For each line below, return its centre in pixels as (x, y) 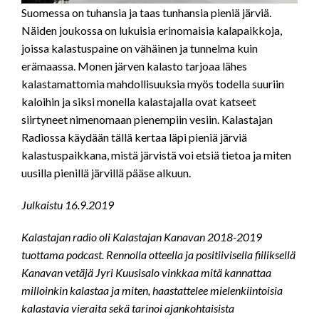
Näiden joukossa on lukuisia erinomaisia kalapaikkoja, (152, 31)
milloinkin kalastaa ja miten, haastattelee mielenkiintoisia (152, 291)
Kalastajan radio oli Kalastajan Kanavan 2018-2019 (142, 237)
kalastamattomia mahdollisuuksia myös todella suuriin (153, 84)
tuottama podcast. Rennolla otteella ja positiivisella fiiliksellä (158, 255)
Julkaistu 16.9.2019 (68, 205)
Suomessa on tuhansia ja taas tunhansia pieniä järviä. (146, 13)
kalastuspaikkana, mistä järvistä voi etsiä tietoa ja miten (156, 155)
